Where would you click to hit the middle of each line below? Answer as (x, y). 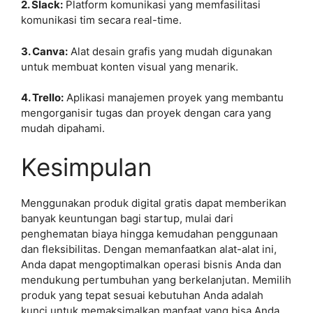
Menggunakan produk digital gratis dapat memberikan (154, 203)
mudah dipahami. (63, 128)
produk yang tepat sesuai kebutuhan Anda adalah (142, 295)
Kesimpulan (86, 167)
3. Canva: (44, 51)
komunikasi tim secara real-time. (101, 20)
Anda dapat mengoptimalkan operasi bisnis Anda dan (151, 264)
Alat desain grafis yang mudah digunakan (170, 51)
